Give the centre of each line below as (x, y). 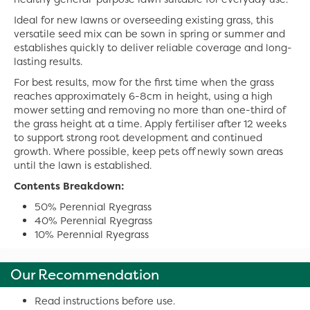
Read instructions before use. (105, 301)
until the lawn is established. (83, 165)
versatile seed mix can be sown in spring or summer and (149, 34)
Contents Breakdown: (69, 186)
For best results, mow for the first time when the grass (144, 82)
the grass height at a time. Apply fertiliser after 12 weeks (150, 124)
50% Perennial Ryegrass (93, 207)
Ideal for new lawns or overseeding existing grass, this (144, 20)
